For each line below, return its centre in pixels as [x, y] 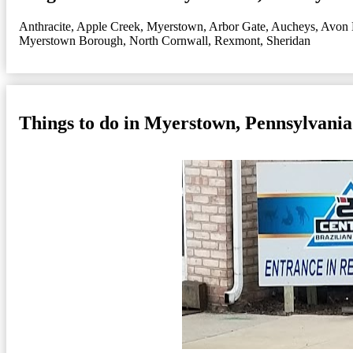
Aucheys [293, 26]
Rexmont [237, 40]
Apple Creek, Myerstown [140, 26]
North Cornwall [169, 40]
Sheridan [288, 40]
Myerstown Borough [71, 40]
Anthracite [45, 26]
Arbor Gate [237, 26]
